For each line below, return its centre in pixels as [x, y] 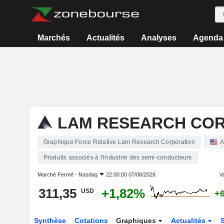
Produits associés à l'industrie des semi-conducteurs [117, 157]
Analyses [158, 38]
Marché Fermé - [58, 174]
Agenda [208, 38]
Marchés [54, 38]
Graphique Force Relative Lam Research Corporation [119, 142]
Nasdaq [88, 174]
